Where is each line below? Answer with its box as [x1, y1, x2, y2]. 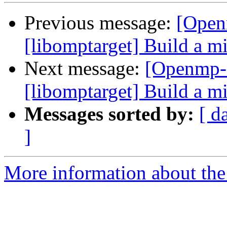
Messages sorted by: [24, 103, 194, 125]
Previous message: [24, 12, 176, 34]
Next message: [24, 57, 145, 80]
